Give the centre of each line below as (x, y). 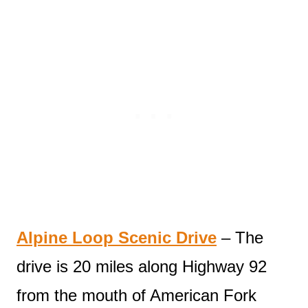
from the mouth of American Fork (136, 295)
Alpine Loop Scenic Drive (117, 237)
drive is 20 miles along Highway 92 (142, 266)
